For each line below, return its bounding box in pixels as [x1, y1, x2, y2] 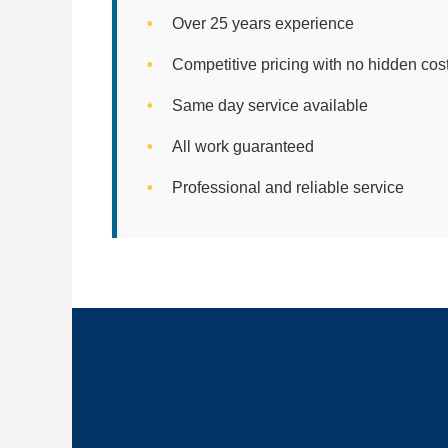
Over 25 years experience [172, 15, 354, 33]
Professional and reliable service [172, 179, 404, 197]
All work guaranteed [172, 138, 314, 156]
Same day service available [172, 97, 368, 115]
